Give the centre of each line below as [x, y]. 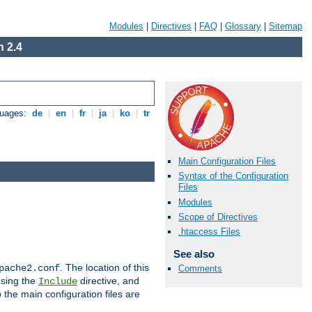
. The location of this [104, 267]
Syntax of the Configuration [233, 176]
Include [58, 281]
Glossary [243, 26]
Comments [200, 269]
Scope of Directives [218, 217]
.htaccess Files [209, 231]
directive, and [108, 280]
